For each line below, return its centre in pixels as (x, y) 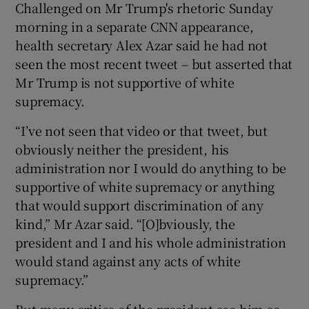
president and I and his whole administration (151, 242)
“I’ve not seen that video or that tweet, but (141, 130)
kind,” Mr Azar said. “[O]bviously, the (125, 223)
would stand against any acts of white (128, 260)
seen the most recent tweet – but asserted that (154, 63)
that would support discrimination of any (139, 205)
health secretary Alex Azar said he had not (142, 44)
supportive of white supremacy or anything (145, 186)
